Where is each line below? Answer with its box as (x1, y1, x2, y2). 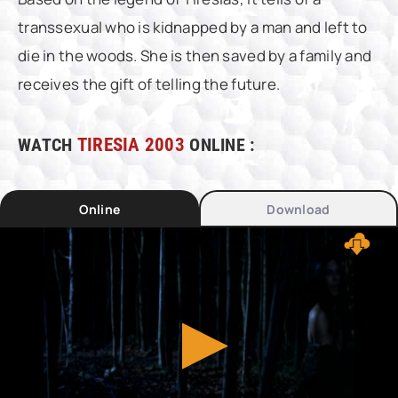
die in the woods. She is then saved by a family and (18, 45, 372, 66)
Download (267, 201, 330, 218)
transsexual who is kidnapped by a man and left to (18, 17, 368, 37)
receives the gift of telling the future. (18, 74, 281, 94)
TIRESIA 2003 (76, 134, 186, 155)
